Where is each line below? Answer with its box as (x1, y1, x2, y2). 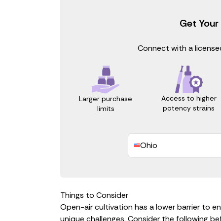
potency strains (163, 104, 215, 113)
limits (97, 104, 114, 113)
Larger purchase (79, 94, 133, 103)
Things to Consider (60, 189, 128, 200)
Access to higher (161, 94, 217, 103)
